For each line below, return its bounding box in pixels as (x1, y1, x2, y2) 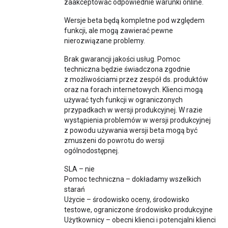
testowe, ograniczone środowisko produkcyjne (64, 206, 213, 214)
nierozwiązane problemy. (64, 37, 145, 45)
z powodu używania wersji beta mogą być (64, 126, 197, 134)
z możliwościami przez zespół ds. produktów (64, 75, 208, 83)
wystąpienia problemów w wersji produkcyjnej (64, 116, 211, 124)
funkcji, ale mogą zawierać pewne (64, 26, 173, 35)
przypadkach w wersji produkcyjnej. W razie (64, 106, 203, 114)
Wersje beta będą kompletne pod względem (64, 16, 205, 24)
